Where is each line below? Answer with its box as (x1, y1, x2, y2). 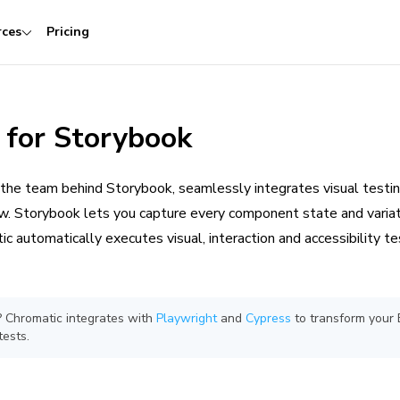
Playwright (156, 310, 217, 327)
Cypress (246, 310, 291, 327)
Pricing (46, 23, 89, 40)
